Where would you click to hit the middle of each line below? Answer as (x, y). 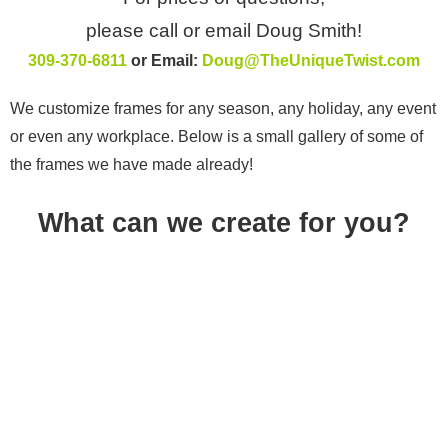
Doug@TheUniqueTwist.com (311, 60)
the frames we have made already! (131, 164)
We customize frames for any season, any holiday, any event (223, 108)
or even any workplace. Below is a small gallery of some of (216, 136)
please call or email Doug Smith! (224, 30)
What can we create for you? (224, 222)
